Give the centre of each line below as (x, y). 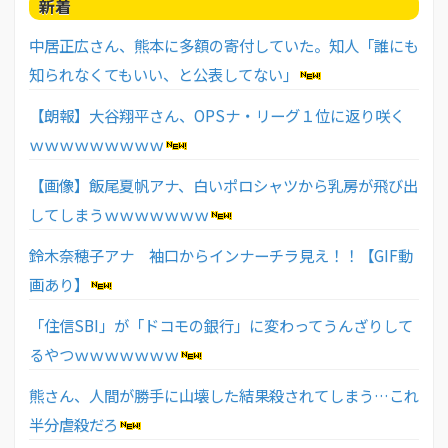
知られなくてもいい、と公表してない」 (163, 74)
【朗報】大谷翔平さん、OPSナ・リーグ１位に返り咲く (217, 115)
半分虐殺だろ (73, 424)
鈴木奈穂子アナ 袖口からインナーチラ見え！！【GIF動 (221, 255)
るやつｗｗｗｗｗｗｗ (104, 354)
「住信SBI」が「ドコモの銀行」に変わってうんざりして (221, 325)
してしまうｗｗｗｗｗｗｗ (119, 214)
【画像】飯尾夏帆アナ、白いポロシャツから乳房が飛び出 (223, 185)
